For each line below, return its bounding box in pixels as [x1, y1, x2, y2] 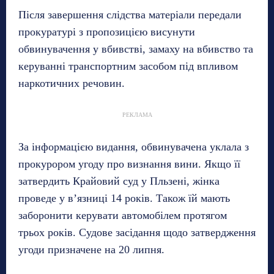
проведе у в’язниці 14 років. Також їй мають [18, 192, 230, 205]
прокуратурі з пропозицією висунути [18, 26, 195, 39]
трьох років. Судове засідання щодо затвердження [18, 226, 256, 239]
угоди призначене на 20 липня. [18, 243, 165, 256]
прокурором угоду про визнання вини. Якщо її [18, 158, 240, 171]
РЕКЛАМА [122, 111, 152, 119]
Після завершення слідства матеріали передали [18, 9, 242, 21]
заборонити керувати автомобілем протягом [18, 209, 227, 222]
